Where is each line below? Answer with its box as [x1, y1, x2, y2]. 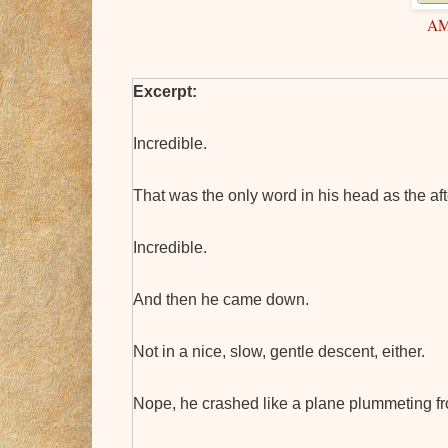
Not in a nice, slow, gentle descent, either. [133, 343, 425, 361]
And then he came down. [133, 291, 309, 309]
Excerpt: [133, 83, 197, 101]
